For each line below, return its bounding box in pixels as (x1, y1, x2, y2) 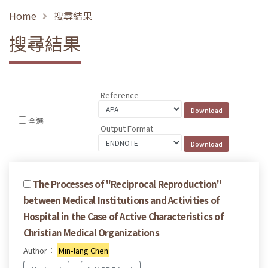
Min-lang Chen (58, 244, 108, 256)
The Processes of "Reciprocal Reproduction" (33, 176, 222, 190)
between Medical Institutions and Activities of (23, 193, 220, 206)
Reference (100, 89, 139, 101)
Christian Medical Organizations (23, 225, 159, 239)
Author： (23, 244, 57, 256)
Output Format (100, 122, 154, 134)
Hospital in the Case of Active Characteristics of (23, 209, 224, 223)
